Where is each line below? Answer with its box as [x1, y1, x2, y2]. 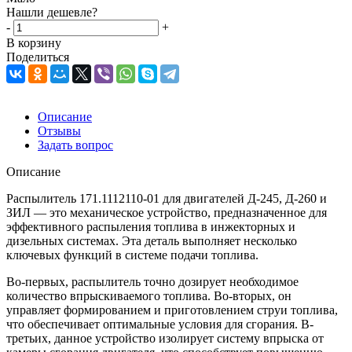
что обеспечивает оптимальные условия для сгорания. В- [6, 317, 313, 331]
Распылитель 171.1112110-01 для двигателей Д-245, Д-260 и [6, 191, 327, 205]
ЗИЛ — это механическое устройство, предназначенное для [6, 205, 327, 219]
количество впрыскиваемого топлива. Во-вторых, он [6, 288, 291, 302]
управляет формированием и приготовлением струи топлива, [6, 302, 338, 317]
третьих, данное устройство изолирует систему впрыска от [6, 331, 324, 345]
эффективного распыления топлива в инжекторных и [6, 219, 295, 233]
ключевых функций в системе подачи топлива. [6, 247, 258, 262]
